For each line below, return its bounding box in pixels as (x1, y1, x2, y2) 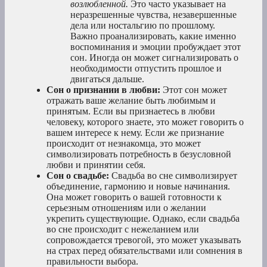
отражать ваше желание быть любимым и (46, 95, 216, 106)
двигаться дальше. (70, 74, 144, 85)
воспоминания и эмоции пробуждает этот (70, 42, 241, 52)
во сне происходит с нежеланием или (46, 224, 199, 235)
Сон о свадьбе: (46, 170, 109, 181)
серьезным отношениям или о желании (46, 203, 206, 213)
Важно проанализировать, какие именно (70, 31, 236, 42)
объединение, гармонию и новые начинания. (46, 181, 230, 192)
